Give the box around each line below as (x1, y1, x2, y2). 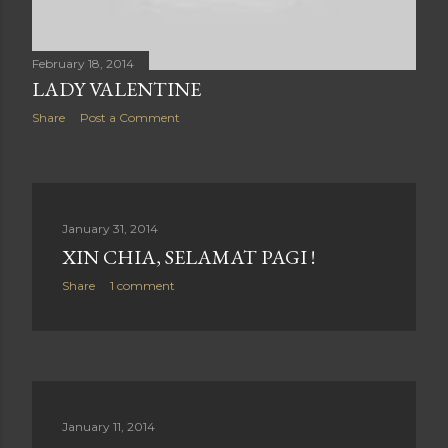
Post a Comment (80, 110, 180, 125)
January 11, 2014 (62, 419, 155, 434)
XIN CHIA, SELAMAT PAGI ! (62, 244, 315, 270)
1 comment (110, 278, 175, 293)
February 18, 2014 (32, 56, 134, 71)
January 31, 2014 (62, 221, 158, 236)
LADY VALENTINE (32, 76, 201, 102)
